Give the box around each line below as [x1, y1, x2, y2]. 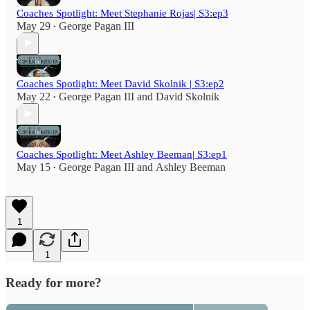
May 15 [17, 161, 51, 173]
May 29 [17, 19, 51, 32]
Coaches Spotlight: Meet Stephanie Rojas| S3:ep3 [17, 7, 228, 19]
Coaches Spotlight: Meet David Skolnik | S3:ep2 [17, 77, 224, 89]
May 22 [17, 90, 51, 102]
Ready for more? [6, 275, 102, 290]
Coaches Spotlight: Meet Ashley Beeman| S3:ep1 [17, 148, 227, 160]
